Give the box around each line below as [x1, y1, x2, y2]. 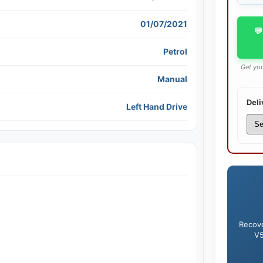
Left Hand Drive [126, 101, 187, 112]
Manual [157, 73, 187, 84]
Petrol [163, 46, 187, 56]
